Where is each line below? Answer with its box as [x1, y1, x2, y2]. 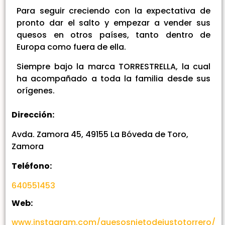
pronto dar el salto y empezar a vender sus [17, 17, 210, 29]
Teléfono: [12, 160, 52, 172]
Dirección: [12, 109, 54, 121]
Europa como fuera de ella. [17, 41, 126, 53]
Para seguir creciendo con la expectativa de [17, 5, 210, 17]
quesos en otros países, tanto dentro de [17, 29, 210, 41]
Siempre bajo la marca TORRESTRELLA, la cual [17, 60, 210, 72]
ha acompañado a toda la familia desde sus [17, 72, 210, 84]
